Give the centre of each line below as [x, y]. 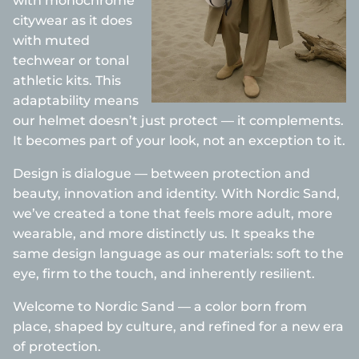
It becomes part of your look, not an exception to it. [179, 141]
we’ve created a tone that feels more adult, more [173, 214]
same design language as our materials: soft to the [178, 254]
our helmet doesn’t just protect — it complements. [178, 121]
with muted [51, 40]
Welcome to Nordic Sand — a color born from [160, 307]
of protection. [57, 347]
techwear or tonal [71, 61]
